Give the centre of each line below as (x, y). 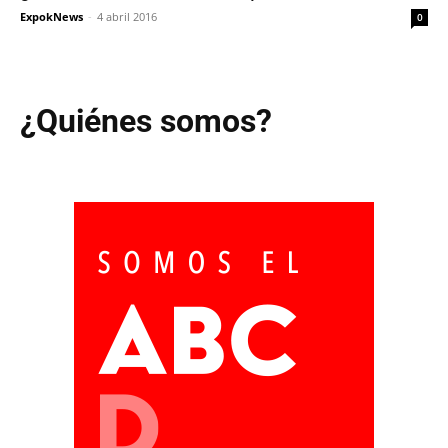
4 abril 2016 (127, 16)
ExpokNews (51, 16)
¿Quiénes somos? (146, 121)
